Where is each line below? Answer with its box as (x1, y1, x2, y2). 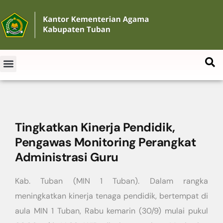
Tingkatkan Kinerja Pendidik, (15, 119, 175, 135)
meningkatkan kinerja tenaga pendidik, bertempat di (15, 191, 208, 201)
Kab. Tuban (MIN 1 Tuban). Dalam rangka (15, 176, 208, 186)
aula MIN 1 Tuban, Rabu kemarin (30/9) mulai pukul (15, 206, 208, 216)
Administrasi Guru (15, 149, 118, 165)
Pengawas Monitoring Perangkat (15, 134, 196, 150)
